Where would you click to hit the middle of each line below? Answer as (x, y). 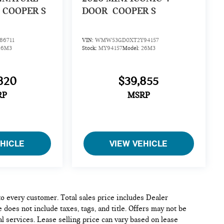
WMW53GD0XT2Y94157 (127, 40)
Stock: (90, 48)
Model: (131, 48)
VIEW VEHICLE (139, 143)
